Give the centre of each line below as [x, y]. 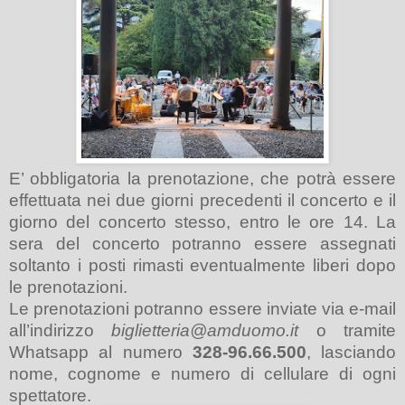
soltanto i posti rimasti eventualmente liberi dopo [202, 265]
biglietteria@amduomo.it [205, 330]
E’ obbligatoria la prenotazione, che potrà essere [202, 178]
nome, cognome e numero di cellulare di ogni [202, 373]
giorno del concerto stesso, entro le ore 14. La [202, 221]
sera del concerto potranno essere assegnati [202, 243]
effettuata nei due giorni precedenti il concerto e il [202, 200]
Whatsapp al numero [101, 352]
